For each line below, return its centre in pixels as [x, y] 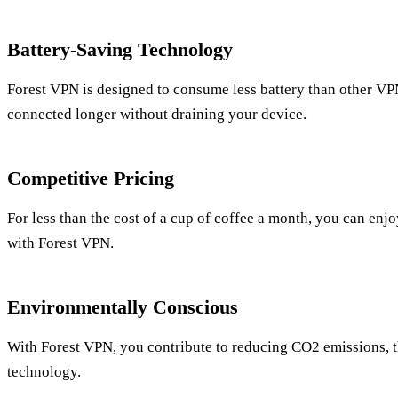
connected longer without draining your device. [157, 114]
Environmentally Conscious [123, 306]
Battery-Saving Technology [120, 49]
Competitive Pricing [91, 178]
